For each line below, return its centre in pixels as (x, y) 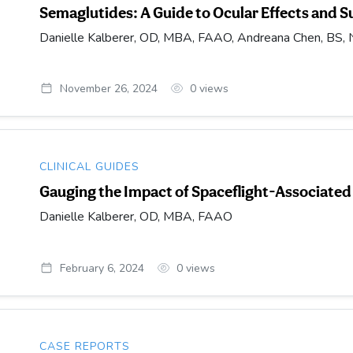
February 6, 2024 (102, 268)
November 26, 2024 (108, 89)
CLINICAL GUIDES (90, 167)
